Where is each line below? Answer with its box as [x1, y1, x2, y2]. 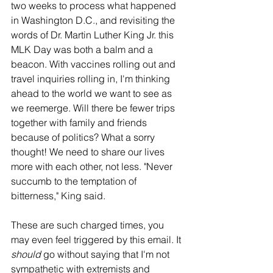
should [11, 248, 43, 261]
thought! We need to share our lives [11, 146, 167, 158]
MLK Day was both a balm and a [11, 43, 155, 56]
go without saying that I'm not [43, 248, 172, 261]
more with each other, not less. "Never [11, 160, 175, 173]
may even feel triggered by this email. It [11, 233, 183, 246]
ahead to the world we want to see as [11, 87, 174, 100]
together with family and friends [11, 116, 149, 129]
